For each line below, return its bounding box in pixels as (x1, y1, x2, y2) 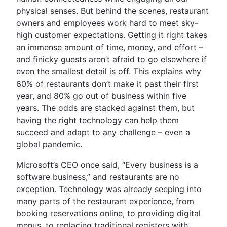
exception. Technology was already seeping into (16, 183, 202, 194)
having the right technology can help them (16, 115, 179, 125)
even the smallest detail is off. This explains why (16, 66, 201, 77)
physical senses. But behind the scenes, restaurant (16, 5, 209, 16)
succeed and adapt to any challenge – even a (16, 127, 190, 137)
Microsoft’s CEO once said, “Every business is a (16, 159, 198, 170)
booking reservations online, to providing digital (16, 208, 201, 218)
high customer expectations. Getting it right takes (16, 29, 207, 40)
